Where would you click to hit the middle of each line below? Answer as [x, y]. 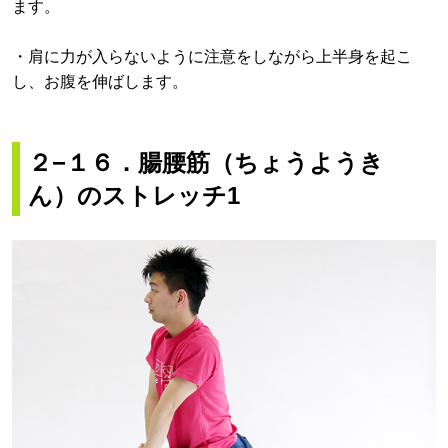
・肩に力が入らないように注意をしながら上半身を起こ [212, 57]
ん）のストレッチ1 [134, 196]
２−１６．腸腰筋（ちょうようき [206, 163]
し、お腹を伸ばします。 [100, 82]
